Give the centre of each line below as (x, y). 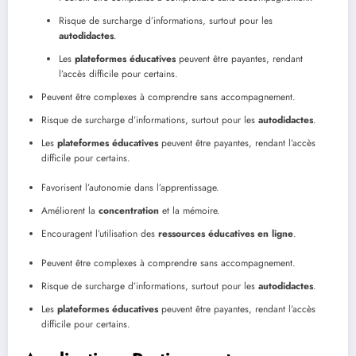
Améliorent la (70, 210)
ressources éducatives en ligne (226, 233)
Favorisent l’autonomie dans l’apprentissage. (130, 187)
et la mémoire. (190, 210)
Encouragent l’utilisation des (100, 233)
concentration (129, 210)
